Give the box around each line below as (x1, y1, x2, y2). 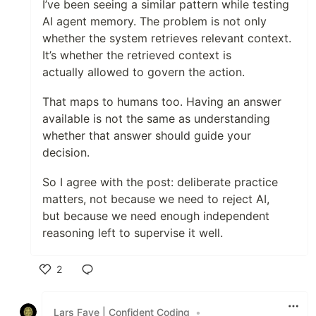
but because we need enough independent (42, 209, 269, 224)
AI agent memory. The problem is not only (42, 14, 267, 29)
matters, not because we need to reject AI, (42, 192, 269, 207)
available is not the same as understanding (42, 111, 270, 126)
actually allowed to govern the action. (42, 65, 245, 80)
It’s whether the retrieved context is (42, 48, 231, 63)
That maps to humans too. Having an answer (42, 95, 281, 109)
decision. (42, 145, 90, 160)
